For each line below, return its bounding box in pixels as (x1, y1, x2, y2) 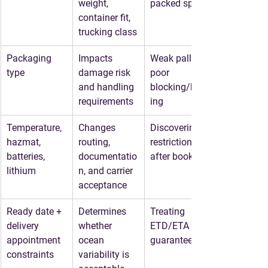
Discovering (150, 122, 202, 133)
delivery (7, 220, 41, 232)
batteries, (7, 151, 47, 162)
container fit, (78, 12, 133, 23)
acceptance (78, 179, 127, 191)
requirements (78, 96, 133, 107)
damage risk (78, 67, 133, 78)
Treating (150, 206, 187, 217)
